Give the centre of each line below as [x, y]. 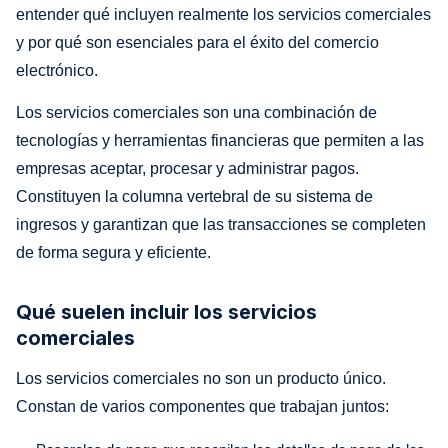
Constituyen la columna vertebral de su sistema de [194, 196]
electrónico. [57, 70]
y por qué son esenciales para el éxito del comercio [197, 42]
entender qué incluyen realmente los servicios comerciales [223, 14]
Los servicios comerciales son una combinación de [196, 112]
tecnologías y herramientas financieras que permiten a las [220, 140]
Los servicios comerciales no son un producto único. [201, 378]
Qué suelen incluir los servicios [166, 311]
